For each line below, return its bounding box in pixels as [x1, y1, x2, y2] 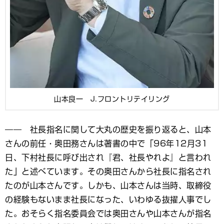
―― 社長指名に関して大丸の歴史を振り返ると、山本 [5, 125, 211, 133]
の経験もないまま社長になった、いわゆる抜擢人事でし [5, 195, 211, 203]
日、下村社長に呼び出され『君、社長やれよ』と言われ [5, 153, 211, 161]
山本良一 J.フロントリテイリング [54, 95, 170, 102]
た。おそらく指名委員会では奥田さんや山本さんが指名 [5, 209, 211, 217]
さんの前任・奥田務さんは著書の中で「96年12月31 [5, 139, 207, 147]
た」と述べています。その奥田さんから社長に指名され [5, 167, 211, 175]
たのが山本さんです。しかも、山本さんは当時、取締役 [5, 181, 211, 189]
